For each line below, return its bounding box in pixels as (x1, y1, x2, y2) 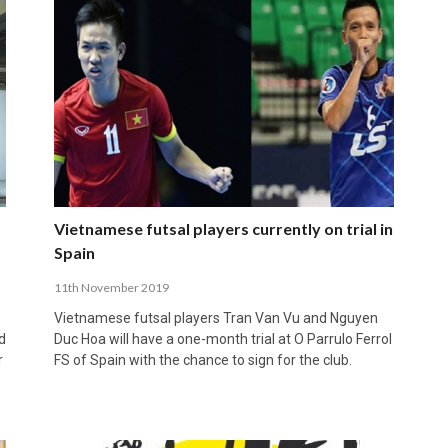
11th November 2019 (53, 279, 169, 295)
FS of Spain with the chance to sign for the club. (53, 351, 352, 368)
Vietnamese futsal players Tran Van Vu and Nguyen (53, 309, 378, 326)
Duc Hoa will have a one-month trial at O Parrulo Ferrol (53, 330, 392, 347)
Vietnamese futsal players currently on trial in (53, 218, 393, 238)
